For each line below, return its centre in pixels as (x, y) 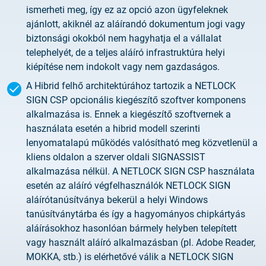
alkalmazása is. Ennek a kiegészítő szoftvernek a (129, 114)
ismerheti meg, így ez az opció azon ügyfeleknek (127, 10)
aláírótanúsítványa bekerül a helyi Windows (117, 200)
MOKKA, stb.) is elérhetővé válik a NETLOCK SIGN (130, 257)
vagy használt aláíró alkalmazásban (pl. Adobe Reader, (141, 243)
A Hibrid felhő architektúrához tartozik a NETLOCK (131, 86)
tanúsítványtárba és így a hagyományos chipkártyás (136, 214)
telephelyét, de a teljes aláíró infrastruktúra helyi (126, 53)
